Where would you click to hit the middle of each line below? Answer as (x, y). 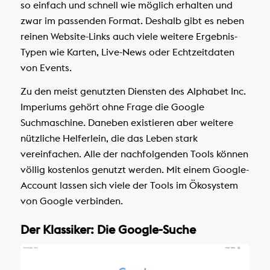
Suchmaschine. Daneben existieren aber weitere (127, 123)
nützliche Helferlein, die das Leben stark (109, 138)
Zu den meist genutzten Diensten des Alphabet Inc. (133, 91)
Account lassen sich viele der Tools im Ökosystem (129, 185)
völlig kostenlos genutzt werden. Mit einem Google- (134, 170)
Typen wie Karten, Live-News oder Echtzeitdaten (127, 52)
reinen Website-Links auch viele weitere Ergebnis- (129, 36)
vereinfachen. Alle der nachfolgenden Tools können (134, 154)
